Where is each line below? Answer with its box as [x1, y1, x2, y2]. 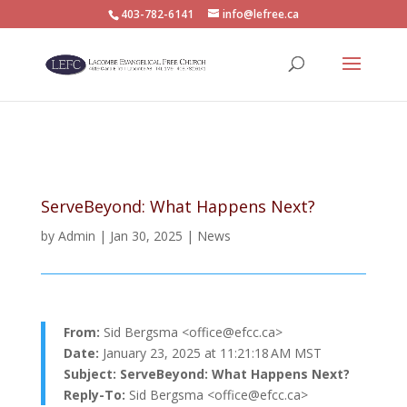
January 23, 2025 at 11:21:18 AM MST [98, 344, 322, 362]
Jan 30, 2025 [109, 227, 183, 244]
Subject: [63, 365, 116, 382]
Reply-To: [63, 386, 125, 403]
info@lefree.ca [222, 6, 299, 22]
